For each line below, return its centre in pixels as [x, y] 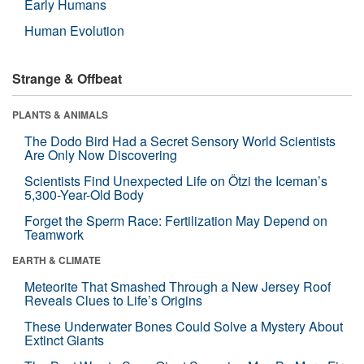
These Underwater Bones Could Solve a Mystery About [184, 326]
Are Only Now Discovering [101, 154]
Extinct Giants [64, 340]
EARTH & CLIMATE [56, 260]
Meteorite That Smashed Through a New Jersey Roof [178, 286]
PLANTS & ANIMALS [60, 114]
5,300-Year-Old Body [84, 194]
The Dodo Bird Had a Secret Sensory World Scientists [180, 141]
